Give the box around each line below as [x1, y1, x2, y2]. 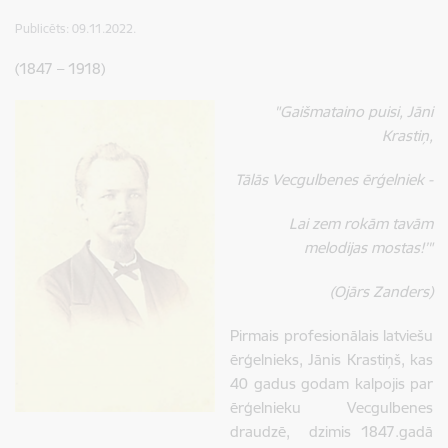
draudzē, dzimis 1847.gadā [230, 422, 433, 441]
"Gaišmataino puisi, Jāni [274, 102, 433, 121]
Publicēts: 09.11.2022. [15, 21, 136, 36]
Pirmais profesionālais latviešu [230, 326, 433, 345]
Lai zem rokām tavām [289, 214, 433, 233]
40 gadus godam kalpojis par [230, 374, 433, 393]
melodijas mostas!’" [304, 238, 433, 257]
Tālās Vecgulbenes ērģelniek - [235, 170, 433, 189]
